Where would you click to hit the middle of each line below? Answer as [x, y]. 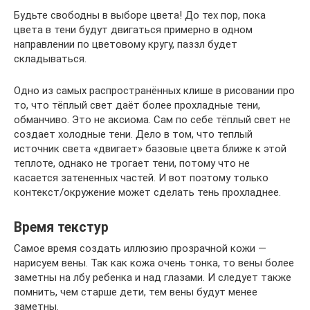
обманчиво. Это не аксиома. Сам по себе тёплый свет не [152, 120]
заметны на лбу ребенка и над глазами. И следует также [153, 277]
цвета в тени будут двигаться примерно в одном [133, 30]
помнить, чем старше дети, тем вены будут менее [136, 292]
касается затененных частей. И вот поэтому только [141, 178]
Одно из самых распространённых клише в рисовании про [154, 91]
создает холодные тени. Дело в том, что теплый [133, 134]
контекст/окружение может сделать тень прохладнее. [147, 192]
